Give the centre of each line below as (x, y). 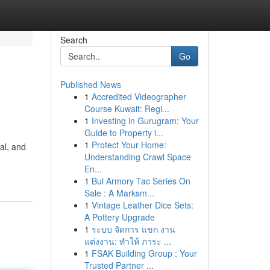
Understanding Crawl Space (137, 157)
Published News (90, 84)
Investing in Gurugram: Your (145, 121)
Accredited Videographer (139, 96)
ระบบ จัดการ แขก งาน (133, 229)
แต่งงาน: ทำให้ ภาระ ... (127, 241)
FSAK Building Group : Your (144, 253)
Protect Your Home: (129, 145)
